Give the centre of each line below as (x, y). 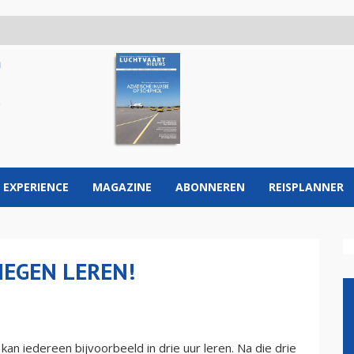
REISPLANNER (306, 187)
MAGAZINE (122, 187)
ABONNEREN (210, 187)
